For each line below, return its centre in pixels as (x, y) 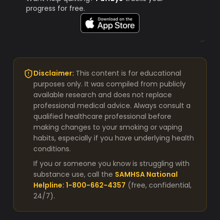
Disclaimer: (55, 73)
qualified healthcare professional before (103, 116)
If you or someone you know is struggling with (112, 164)
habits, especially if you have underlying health (114, 138)
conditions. (52, 149)
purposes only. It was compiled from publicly (110, 84)
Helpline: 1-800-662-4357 (80, 185)
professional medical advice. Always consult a (112, 106)
